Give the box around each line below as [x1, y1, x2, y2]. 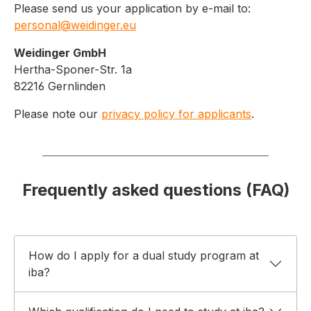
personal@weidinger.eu [14, 18, 136, 33]
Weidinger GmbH [14, 46, 106, 60]
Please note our [14, 107, 101, 121]
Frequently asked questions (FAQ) [22, 180, 289, 201]
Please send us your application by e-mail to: [14, 1, 251, 16]
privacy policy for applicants [101, 107, 251, 121]
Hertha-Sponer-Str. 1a [14, 62, 132, 77]
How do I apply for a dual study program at [28, 249, 259, 263]
